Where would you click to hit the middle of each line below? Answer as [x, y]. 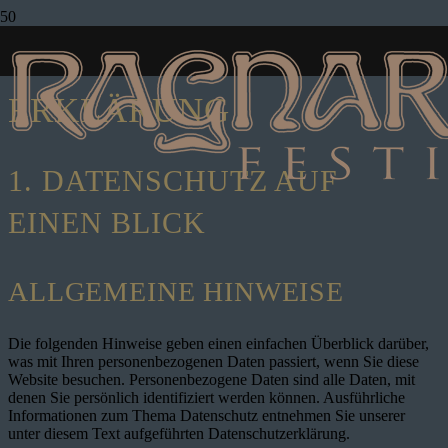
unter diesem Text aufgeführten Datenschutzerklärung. [179, 433]
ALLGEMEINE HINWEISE [176, 291]
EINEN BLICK [107, 222]
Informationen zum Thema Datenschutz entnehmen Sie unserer [206, 415]
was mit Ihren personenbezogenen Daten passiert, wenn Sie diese [213, 361]
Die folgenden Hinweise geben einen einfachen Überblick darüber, [218, 343]
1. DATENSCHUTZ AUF [173, 180]
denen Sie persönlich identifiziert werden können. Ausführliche [206, 397]
